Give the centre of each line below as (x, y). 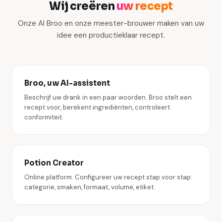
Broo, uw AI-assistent (67, 83)
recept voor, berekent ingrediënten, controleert (97, 107)
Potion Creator (54, 163)
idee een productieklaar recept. (111, 35)
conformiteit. (44, 117)
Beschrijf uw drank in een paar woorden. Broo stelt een (108, 97)
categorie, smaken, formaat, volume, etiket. (90, 187)
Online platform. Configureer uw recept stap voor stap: (108, 177)
